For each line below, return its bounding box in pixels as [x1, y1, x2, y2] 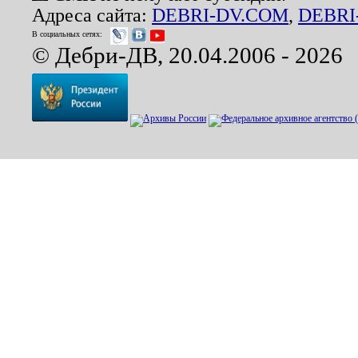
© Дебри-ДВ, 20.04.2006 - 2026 [32, 42, 343, 68]
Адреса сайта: [32, 4, 152, 26]
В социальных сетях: [32, 30, 102, 38]
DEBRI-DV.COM [152, 4, 288, 26]
